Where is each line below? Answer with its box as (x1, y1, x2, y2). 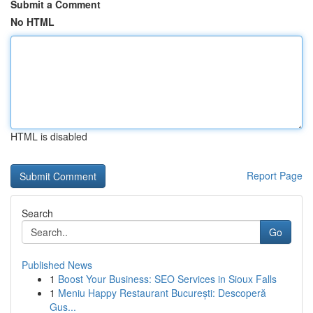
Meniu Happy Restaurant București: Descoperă (58, 286, 266, 300)
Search (22, 206, 53, 220)
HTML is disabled (10, 129, 87, 143)
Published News (22, 258, 92, 272)
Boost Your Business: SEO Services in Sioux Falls (58, 272, 277, 286)
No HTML (10, 15, 54, 29)
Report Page (247, 168, 303, 182)
